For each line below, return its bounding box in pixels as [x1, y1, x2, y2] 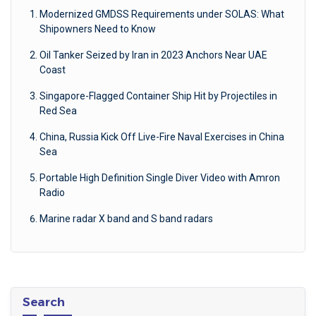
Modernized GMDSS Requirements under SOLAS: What [39, 8, 284, 20]
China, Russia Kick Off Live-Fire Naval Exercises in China [39, 130, 284, 142]
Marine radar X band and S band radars [39, 212, 213, 224]
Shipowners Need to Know [39, 23, 156, 35]
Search [23, 294, 65, 309]
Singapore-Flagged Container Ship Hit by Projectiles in [39, 90, 277, 102]
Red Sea [39, 104, 77, 116]
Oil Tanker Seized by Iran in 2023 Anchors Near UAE [39, 49, 267, 61]
